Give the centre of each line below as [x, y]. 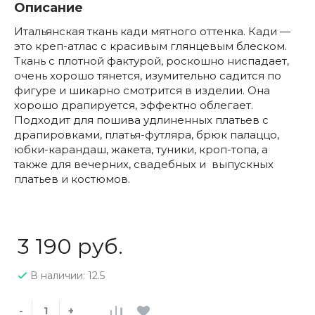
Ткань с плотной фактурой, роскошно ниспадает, [152, 61]
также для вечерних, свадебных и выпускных [144, 164]
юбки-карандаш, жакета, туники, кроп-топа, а [141, 149]
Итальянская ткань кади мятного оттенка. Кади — [152, 31]
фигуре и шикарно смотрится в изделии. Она [142, 90]
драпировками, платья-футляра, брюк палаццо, [147, 135]
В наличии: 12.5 [67, 276]
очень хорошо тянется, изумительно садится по [148, 76]
